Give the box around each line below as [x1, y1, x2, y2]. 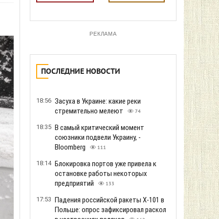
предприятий [55, 179, 95, 188]
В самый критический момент [55, 123, 144, 132]
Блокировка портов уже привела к [55, 159, 156, 168]
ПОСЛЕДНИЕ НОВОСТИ [41, 67, 120, 77]
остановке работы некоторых [55, 169, 147, 178]
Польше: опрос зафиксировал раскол [55, 205, 166, 214]
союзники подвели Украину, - [55, 133, 141, 142]
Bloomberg [55, 143, 87, 152]
